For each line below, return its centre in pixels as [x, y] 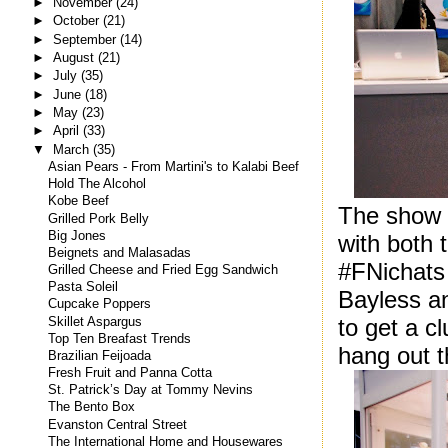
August [75, 58]
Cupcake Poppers [100, 304]
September [86, 39]
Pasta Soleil [83, 287]
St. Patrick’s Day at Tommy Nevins [151, 390]
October [77, 21]
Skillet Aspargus [95, 321]
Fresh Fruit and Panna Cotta [130, 373]
